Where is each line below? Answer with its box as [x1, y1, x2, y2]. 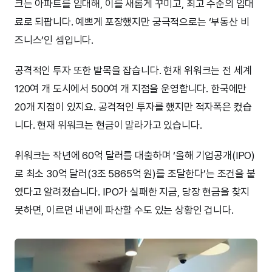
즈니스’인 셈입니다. [15, 34, 94, 47]
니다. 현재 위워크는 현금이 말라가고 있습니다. [15, 119, 202, 132]
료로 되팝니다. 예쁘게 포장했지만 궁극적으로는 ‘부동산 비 [15, 16, 250, 29]
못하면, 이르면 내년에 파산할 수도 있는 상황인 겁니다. [15, 204, 234, 217]
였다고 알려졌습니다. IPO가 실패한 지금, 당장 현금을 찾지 [15, 186, 250, 199]
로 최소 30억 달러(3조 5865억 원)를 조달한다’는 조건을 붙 [15, 168, 256, 180]
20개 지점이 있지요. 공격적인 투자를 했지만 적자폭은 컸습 [15, 101, 252, 114]
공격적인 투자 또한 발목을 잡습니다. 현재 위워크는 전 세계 [15, 64, 252, 77]
